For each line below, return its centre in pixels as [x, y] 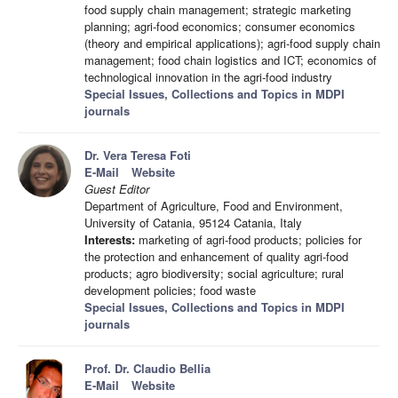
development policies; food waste [170, 291]
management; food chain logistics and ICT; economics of [231, 60]
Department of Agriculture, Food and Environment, [214, 206]
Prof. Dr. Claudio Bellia [147, 369]
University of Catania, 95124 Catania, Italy [193, 223]
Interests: [110, 240]
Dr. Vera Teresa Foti [138, 155]
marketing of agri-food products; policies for [248, 240]
